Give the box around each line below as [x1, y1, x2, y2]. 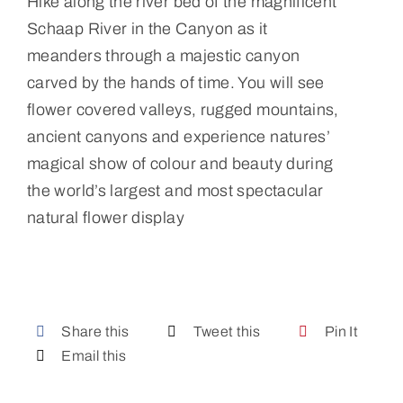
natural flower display [26, 209, 184, 228]
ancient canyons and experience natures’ [26, 128, 331, 147]
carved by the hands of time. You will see [26, 74, 325, 93]
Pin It [324, 324, 358, 340]
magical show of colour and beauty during [26, 155, 334, 174]
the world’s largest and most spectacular [26, 182, 324, 201]
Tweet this [193, 324, 261, 340]
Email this [61, 348, 126, 364]
